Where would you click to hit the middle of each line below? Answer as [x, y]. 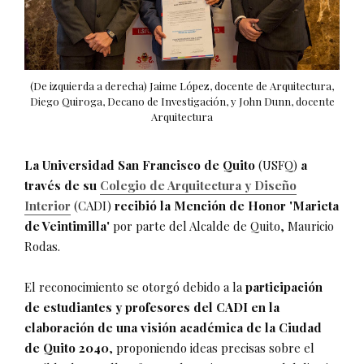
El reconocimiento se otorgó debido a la [135, 286]
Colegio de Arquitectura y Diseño [198, 185]
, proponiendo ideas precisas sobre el [212, 347]
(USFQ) [278, 165]
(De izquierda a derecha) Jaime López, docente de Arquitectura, [182, 86]
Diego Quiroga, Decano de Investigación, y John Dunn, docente [182, 101]
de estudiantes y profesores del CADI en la [152, 307]
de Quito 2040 [67, 347]
